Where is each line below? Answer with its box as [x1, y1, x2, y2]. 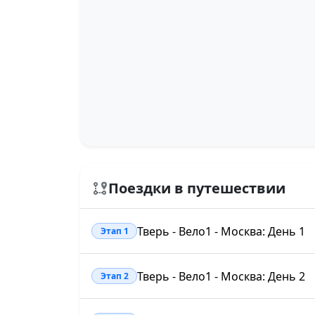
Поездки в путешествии [108, 179, 285, 198]
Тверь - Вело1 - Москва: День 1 [137, 223, 305, 239]
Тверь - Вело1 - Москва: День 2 [137, 268, 305, 284]
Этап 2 [100, 269, 129, 282]
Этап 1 [100, 224, 129, 237]
